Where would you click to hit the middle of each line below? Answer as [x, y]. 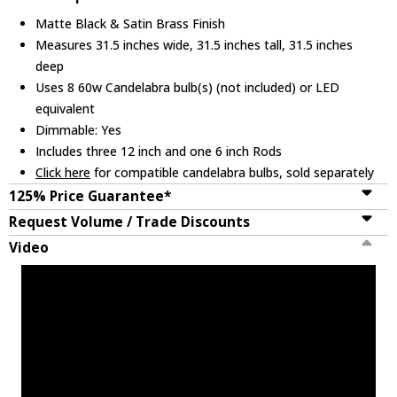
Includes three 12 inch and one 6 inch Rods [159, 151]
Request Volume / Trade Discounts [129, 222]
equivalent [66, 108]
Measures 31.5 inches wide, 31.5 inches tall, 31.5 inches [195, 44]
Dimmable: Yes [79, 129]
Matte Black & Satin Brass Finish [131, 23]
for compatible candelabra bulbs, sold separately [233, 172]
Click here [63, 172]
